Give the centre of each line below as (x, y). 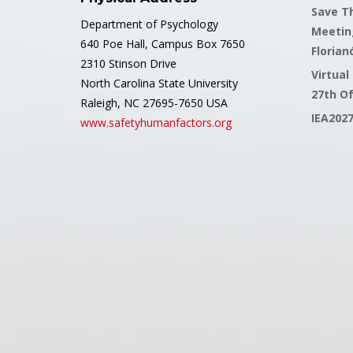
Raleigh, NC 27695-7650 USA (154, 103)
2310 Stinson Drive (128, 63)
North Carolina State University (159, 83)
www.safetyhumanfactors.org (156, 123)
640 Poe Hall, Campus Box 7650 (163, 44)
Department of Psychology (149, 24)
